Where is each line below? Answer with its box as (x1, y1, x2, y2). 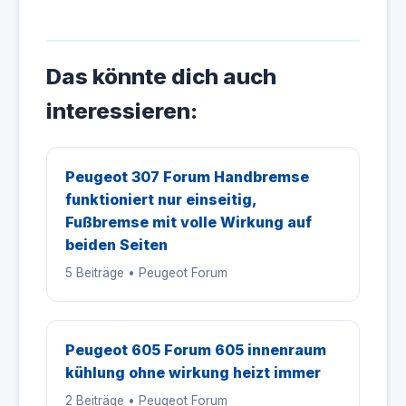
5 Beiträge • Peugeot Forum (65, 266, 227, 280)
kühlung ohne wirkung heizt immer (65, 363, 321, 382)
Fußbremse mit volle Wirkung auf (65, 213, 312, 231)
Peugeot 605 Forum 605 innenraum (65, 341, 326, 359)
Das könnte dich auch (46, 63, 276, 90)
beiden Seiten (65, 236, 168, 254)
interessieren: (46, 98, 198, 124)
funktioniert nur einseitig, (65, 190, 256, 208)
